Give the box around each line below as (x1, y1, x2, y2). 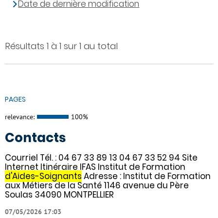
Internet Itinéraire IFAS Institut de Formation (5, 161, 185, 173)
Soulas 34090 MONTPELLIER (5, 188, 114, 200)
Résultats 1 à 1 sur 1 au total (5, 40, 118, 53)
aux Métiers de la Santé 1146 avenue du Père (5, 179, 189, 191)
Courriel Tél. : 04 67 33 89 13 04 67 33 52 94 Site (5, 151, 198, 163)
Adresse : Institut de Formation (82, 170, 211, 182)
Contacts (5, 128, 66, 146)
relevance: (5, 112, 35, 122)
